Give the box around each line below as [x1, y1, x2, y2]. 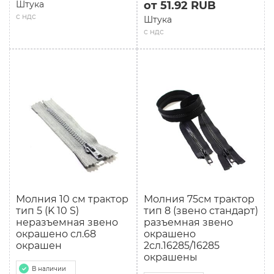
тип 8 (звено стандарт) [144, 205, 258, 217]
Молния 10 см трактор [16, 193, 128, 205]
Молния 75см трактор [144, 193, 254, 205]
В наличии [32, 264, 66, 273]
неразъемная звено [16, 217, 118, 228]
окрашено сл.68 [16, 228, 96, 240]
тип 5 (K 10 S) [16, 205, 79, 217]
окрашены [144, 251, 198, 263]
